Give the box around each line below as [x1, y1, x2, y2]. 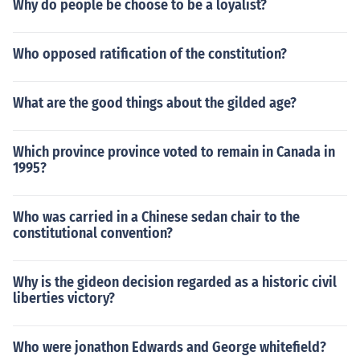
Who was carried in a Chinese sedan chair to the [13, 208, 300, 226]
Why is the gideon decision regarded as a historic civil [13, 273, 337, 291]
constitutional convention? [13, 224, 173, 242]
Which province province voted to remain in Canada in [13, 143, 335, 161]
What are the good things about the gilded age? [13, 94, 297, 112]
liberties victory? [13, 289, 115, 307]
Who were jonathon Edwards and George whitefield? [13, 338, 326, 356]
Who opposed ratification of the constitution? [13, 45, 287, 63]
